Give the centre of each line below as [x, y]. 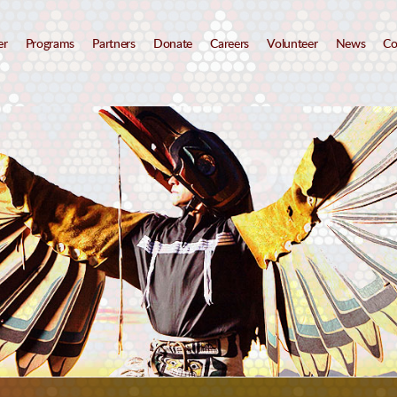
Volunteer [292, 44]
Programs [50, 44]
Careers [230, 44]
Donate [173, 44]
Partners [114, 44]
